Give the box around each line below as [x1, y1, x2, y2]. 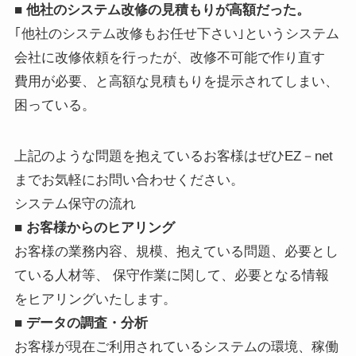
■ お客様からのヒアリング [14, 220, 175, 236]
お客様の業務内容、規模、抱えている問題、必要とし [14, 244, 339, 260]
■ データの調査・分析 [14, 315, 148, 331]
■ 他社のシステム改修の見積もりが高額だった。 [14, 2, 310, 18]
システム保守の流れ [14, 196, 136, 212]
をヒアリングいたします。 [14, 292, 176, 308]
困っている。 [14, 98, 95, 114]
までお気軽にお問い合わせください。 [14, 172, 244, 188]
